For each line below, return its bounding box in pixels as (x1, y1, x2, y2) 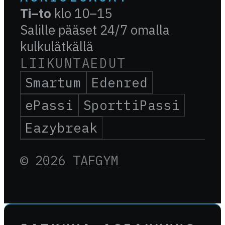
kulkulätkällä (20, 38, 93, 55)
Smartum (25, 74, 82, 91)
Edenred (91, 74, 148, 91)
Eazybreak (25, 119, 98, 136)
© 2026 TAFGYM (20, 152, 118, 169)
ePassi (25, 96, 74, 114)
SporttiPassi (83, 96, 180, 114)
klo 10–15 (51, 5, 112, 22)
